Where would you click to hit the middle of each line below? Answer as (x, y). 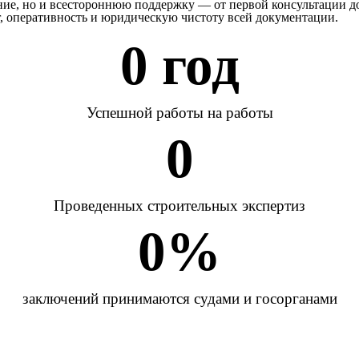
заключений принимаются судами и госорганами (179, 298)
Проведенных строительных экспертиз (179, 206)
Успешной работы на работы (179, 113)
